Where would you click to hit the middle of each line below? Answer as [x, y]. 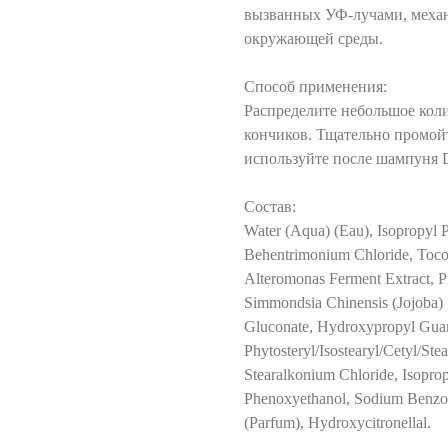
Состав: [270, 206]
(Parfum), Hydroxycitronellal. [337, 422]
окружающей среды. [313, 38]
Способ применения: [315, 86]
